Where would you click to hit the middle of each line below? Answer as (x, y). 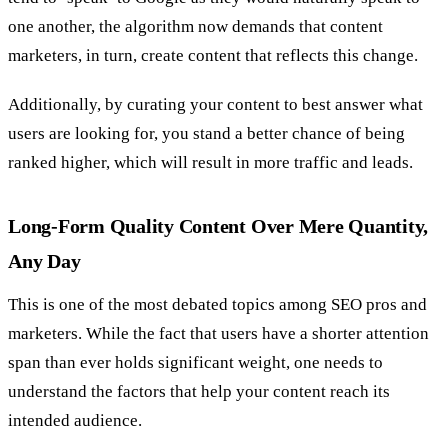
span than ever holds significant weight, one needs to (195, 362)
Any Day (44, 261)
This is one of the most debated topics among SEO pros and (217, 304)
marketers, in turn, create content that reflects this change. (215, 56)
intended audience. (77, 420)
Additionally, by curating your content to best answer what (215, 105)
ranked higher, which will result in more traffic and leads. (212, 163)
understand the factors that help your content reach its (199, 391)
